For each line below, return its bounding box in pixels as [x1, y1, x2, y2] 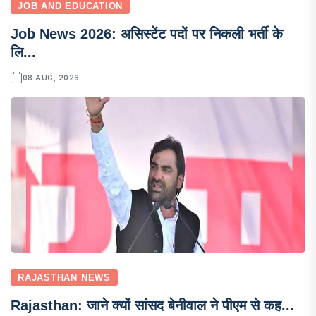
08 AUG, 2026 [22, 73, 80, 82]
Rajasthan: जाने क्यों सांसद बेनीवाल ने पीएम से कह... [11, 297, 294, 313]
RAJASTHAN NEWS [18, 272, 111, 283]
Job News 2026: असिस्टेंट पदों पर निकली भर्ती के [11, 25, 283, 42]
